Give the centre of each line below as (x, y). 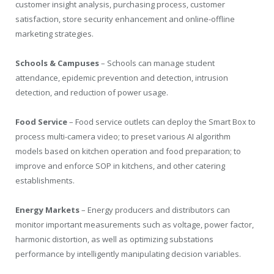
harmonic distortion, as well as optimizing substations (114, 239)
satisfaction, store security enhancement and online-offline (125, 19)
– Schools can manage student (157, 63)
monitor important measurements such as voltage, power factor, (135, 225)
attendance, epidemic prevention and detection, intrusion (122, 78)
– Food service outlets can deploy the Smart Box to (161, 122)
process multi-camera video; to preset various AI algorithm (123, 137)
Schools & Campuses (57, 63)
